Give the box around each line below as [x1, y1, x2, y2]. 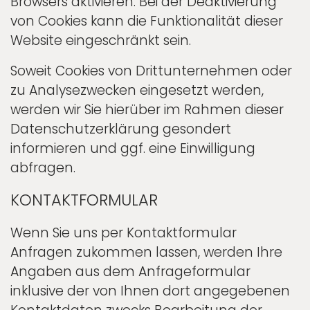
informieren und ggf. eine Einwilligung [10, 138, 255, 158]
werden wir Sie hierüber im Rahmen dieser [10, 100, 284, 119]
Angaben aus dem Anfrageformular [10, 262, 250, 281]
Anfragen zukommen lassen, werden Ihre [10, 242, 282, 262]
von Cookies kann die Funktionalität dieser [10, 11, 283, 30]
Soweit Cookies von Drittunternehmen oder [10, 61, 292, 80]
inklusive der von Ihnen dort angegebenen [10, 281, 290, 300]
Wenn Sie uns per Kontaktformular [10, 223, 237, 242]
